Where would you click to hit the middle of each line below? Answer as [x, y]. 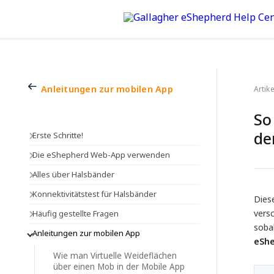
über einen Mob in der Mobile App [119, 267]
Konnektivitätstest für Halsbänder [94, 194]
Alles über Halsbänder [73, 174]
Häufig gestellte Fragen [75, 213]
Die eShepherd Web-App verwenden [101, 155]
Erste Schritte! [57, 135]
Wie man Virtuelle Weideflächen [115, 256]
